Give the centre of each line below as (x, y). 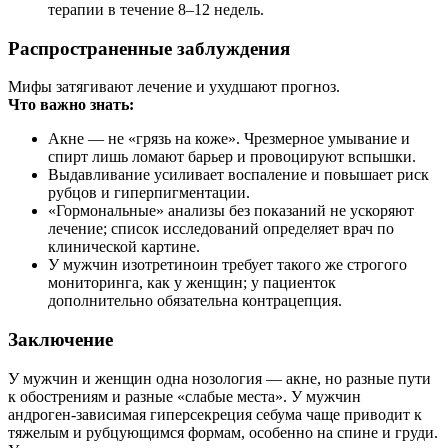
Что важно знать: (71, 105)
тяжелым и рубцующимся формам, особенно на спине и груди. (223, 432)
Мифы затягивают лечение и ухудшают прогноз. (174, 87)
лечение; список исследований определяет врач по (221, 229)
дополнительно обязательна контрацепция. (195, 301)
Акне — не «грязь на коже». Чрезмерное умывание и (229, 139)
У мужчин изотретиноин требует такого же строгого (227, 265)
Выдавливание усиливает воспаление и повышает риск (238, 175)
